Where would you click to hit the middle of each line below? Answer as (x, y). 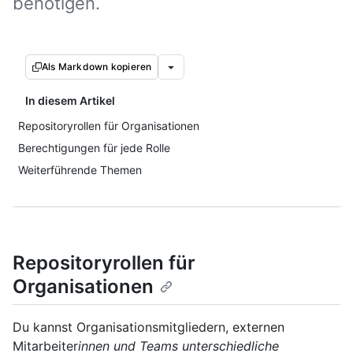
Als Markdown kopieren (97, 67)
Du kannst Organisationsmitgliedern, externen (149, 327)
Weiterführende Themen (80, 170)
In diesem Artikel (70, 100)
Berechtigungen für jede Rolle (94, 148)
